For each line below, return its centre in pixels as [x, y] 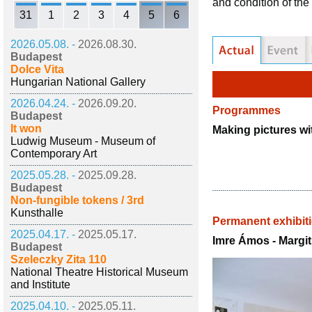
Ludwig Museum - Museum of [83, 141]
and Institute [40, 284]
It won [26, 128]
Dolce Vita [37, 69]
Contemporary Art [54, 154]
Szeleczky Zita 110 [58, 259]
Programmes [247, 110]
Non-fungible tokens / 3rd [77, 200]
